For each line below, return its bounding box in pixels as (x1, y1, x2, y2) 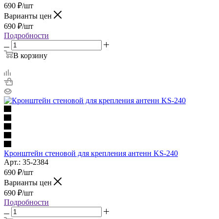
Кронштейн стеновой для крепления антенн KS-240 (4, 149, 178, 157)
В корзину (13, 51, 47, 60)
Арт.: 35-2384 (4, 157, 48, 166)
